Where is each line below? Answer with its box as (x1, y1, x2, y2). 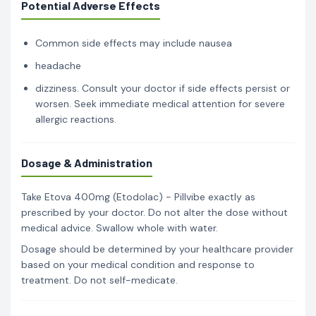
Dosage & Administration (21, 155, 152, 169)
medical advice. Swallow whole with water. (21, 221, 218, 234)
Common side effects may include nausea (35, 36, 232, 49)
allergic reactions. (35, 112, 116, 126)
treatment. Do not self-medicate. (21, 273, 178, 286)
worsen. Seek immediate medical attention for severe (35, 97, 285, 110)
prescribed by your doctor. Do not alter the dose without (21, 205, 288, 219)
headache (35, 59, 81, 72)
